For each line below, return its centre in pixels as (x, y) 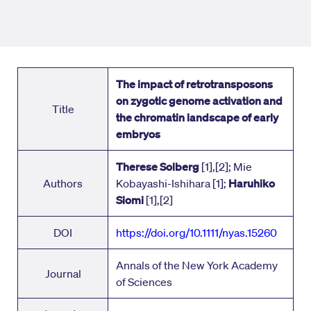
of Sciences (144, 282)
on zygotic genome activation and (200, 101)
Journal (63, 274)
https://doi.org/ (153, 233)
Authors (63, 184)
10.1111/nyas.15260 (234, 233)
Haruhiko (252, 184)
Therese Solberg (158, 167)
